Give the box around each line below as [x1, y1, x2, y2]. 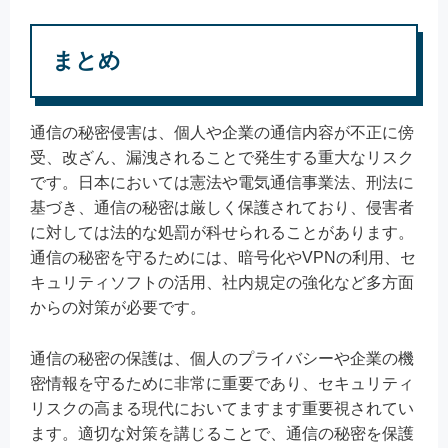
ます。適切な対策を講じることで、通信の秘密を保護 [30, 424, 414, 442]
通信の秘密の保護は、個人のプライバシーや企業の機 [30, 349, 414, 367]
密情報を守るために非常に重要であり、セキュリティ [30, 374, 414, 392]
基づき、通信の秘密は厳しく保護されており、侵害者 [30, 199, 414, 217]
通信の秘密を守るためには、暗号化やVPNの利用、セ [30, 249, 416, 267]
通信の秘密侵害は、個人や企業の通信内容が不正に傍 [30, 124, 414, 142]
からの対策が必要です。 [30, 299, 206, 317]
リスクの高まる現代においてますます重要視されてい [30, 399, 414, 417]
